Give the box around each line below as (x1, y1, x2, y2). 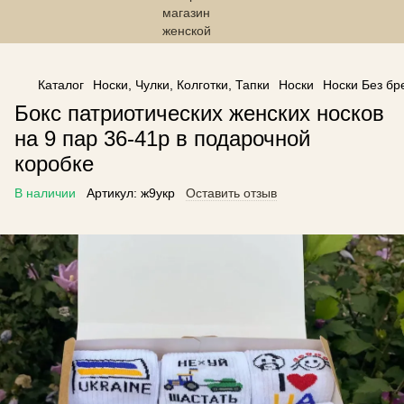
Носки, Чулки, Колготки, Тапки (93, 78, 270, 92)
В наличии (14, 186, 76, 200)
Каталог (38, 78, 84, 92)
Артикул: (87, 186, 137, 200)
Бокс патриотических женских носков (14, 101, 384, 125)
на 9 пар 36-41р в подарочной (14, 126, 310, 151)
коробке (14, 151, 94, 176)
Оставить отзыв (186, 186, 277, 200)
